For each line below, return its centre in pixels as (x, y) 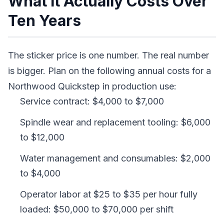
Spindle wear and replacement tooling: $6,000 (115, 122)
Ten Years (44, 20)
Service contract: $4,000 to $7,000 (92, 101)
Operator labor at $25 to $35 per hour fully (109, 194)
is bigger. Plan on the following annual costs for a (109, 71)
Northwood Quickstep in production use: (92, 86)
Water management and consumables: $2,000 (115, 158)
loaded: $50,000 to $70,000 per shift (97, 209)
